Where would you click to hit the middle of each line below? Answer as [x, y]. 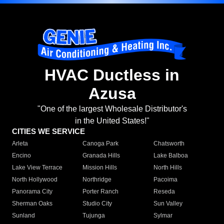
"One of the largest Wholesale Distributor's [112, 109]
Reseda [164, 192]
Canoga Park [101, 144]
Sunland [23, 216]
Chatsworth [169, 144]
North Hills [167, 168]
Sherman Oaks [32, 204]
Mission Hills [100, 168]
